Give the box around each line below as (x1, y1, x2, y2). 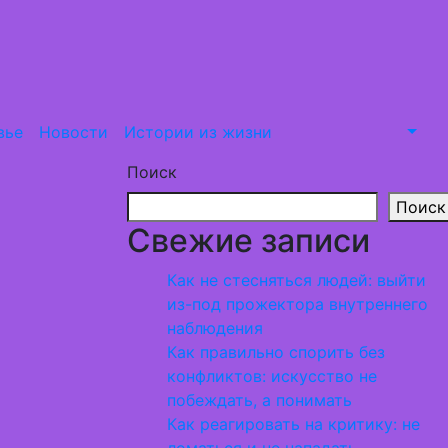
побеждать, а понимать (167, 390, 352, 410)
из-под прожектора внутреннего (167, 294, 428, 314)
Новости (38, 122, 108, 142)
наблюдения (167, 318, 263, 338)
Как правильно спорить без (167, 342, 385, 362)
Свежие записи (127, 221, 370, 260)
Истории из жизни (123, 122, 272, 142)
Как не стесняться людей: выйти (167, 270, 426, 290)
